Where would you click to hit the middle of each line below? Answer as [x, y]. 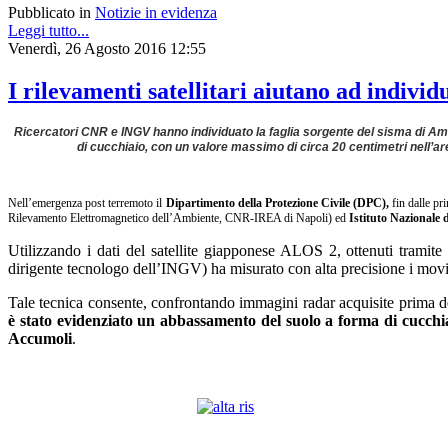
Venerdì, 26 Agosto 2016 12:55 [107, 49]
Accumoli [40, 339]
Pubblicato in [49, 13]
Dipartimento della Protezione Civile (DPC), [277, 203]
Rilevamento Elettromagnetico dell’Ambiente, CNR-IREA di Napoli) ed [178, 218]
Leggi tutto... [48, 31]
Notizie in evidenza [156, 13]
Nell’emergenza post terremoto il [87, 203]
